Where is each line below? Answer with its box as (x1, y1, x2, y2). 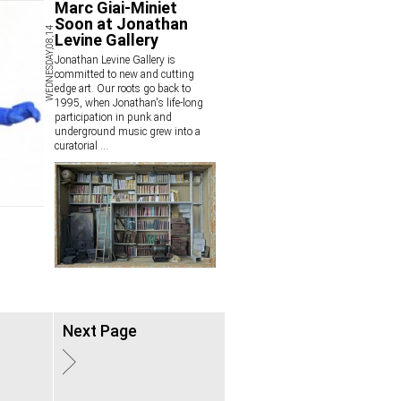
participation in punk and (55, 111, 172, 124)
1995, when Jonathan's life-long (55, 97, 203, 109)
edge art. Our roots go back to (55, 82, 191, 95)
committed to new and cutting (55, 68, 194, 81)
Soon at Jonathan (55, 14, 188, 33)
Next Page (63, 321, 137, 340)
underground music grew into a (55, 125, 200, 138)
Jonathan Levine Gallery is (55, 54, 175, 66)
